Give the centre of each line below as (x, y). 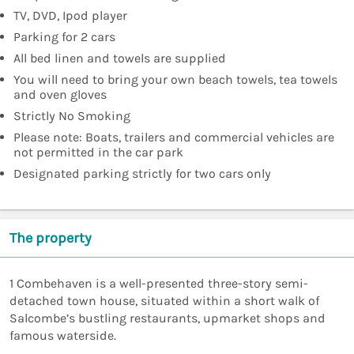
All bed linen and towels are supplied (120, 58)
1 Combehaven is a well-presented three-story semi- (159, 284)
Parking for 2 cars (64, 37)
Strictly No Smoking (72, 116)
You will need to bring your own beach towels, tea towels (175, 80)
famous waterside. (63, 336)
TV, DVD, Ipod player (70, 16)
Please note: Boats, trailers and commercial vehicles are (174, 137)
